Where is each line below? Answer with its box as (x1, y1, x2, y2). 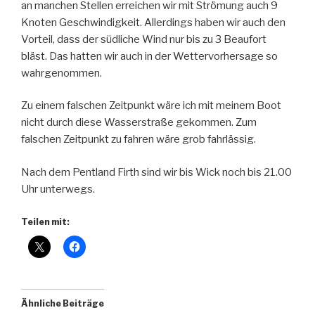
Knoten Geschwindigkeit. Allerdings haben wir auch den (21, 15, 285, 29)
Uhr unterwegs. (21, 182, 95, 195)
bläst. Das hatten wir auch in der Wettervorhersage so (21, 49, 278, 63)
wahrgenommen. (21, 66, 102, 79)
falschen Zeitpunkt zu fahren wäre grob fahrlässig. (21, 133, 256, 146)
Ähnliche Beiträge (21, 298, 104, 309)
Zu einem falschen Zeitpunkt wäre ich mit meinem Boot (21, 99, 281, 112)
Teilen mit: (21, 217, 70, 228)
